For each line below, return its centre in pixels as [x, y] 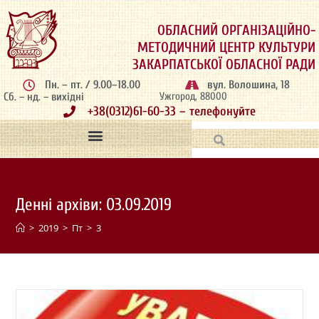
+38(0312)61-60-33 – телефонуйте [172, 111]
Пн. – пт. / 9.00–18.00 [93, 85]
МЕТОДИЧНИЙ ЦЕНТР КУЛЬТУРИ [226, 47]
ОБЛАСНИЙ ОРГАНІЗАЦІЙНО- [236, 30]
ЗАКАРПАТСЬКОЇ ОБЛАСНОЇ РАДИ [224, 64]
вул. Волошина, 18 [249, 85]
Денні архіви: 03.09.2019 [94, 205]
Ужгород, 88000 [193, 96]
